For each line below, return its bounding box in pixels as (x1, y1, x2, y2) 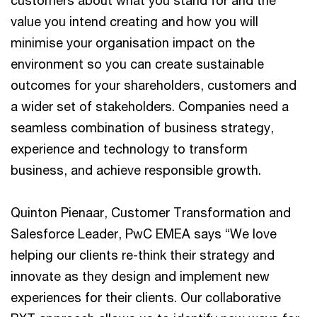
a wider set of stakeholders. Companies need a (11, 98, 289, 114)
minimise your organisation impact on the (11, 34, 255, 50)
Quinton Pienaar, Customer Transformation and (11, 204, 291, 220)
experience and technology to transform (11, 140, 248, 156)
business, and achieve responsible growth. (11, 161, 261, 178)
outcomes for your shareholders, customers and (11, 76, 296, 93)
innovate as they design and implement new (11, 267, 270, 284)
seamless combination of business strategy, (11, 119, 274, 135)
